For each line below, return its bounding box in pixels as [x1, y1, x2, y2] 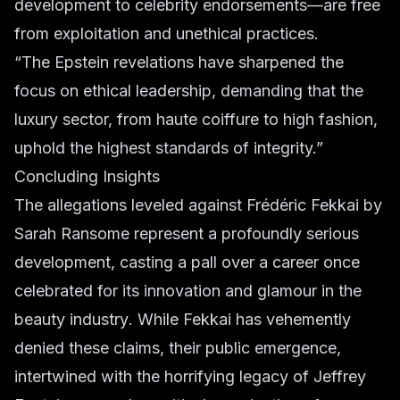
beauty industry [14, 310, 129, 329]
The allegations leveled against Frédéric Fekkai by [14, 196, 382, 214]
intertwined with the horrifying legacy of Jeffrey [14, 367, 366, 386]
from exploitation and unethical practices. [14, 24, 319, 43]
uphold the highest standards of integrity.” [14, 138, 323, 157]
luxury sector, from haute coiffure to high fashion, [14, 110, 378, 129]
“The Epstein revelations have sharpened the [14, 53, 344, 71]
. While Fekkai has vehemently [129, 310, 351, 329]
